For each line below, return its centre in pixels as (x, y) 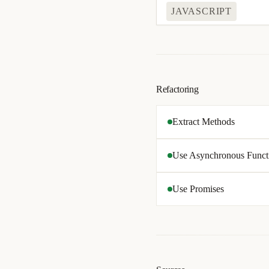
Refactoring (177, 89)
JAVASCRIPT (201, 11)
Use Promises (198, 189)
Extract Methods (204, 122)
